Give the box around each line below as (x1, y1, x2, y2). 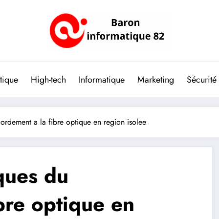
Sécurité (187, 73, 217, 86)
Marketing (137, 73, 174, 86)
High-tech (31, 73, 66, 86)
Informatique (79, 73, 125, 86)
